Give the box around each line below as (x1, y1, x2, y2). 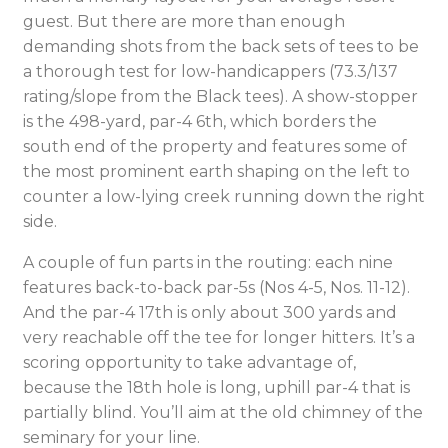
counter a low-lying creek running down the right (23, 187, 425, 206)
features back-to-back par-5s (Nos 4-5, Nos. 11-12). (23, 278, 410, 297)
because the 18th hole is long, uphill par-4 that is (23, 378, 410, 397)
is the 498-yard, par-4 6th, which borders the (23, 112, 377, 131)
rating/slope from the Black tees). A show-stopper (23, 87, 418, 106)
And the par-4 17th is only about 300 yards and (23, 303, 397, 322)
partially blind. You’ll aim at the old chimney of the (23, 403, 423, 422)
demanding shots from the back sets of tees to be (23, 37, 419, 56)
